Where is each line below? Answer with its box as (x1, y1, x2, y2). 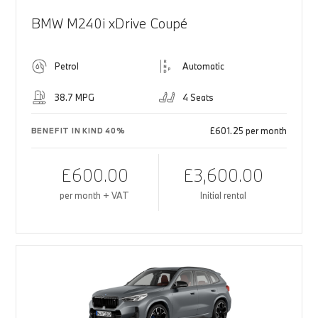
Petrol (54, 60, 79, 72)
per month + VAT (60, 190, 130, 202)
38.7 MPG (54, 92, 94, 104)
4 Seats (182, 92, 214, 104)
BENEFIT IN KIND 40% (31, 126, 126, 136)
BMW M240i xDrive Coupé (31, 15, 187, 33)
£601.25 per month (210, 125, 287, 137)
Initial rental (199, 190, 246, 202)
